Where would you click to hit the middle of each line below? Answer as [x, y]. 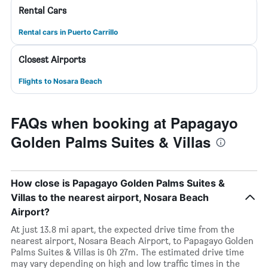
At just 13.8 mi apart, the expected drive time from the [123, 229]
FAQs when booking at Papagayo [124, 123]
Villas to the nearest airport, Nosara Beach [110, 197]
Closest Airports [52, 60]
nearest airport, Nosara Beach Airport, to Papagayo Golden [132, 241]
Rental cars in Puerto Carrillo [68, 32]
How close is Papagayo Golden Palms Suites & [118, 183]
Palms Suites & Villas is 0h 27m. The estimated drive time [127, 252]
